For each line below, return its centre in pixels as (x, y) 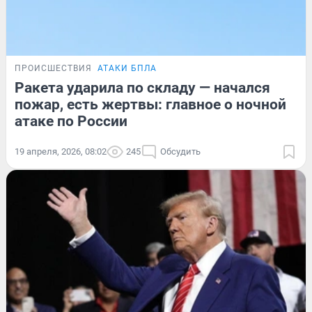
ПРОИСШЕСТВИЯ (53, 68)
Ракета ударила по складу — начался (142, 87)
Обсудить (180, 151)
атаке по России (71, 121)
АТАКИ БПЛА (127, 68)
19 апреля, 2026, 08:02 (61, 151)
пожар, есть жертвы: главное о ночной (150, 104)
